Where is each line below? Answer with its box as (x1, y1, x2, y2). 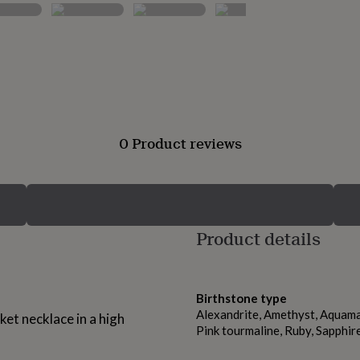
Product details (196, 226, 321, 252)
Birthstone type (196, 291, 287, 306)
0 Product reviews (118, 133, 242, 154)
